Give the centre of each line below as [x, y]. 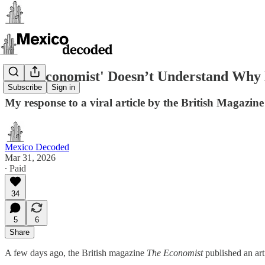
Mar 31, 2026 [30, 157]
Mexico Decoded [37, 147]
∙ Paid [15, 168]
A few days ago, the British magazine [76, 253]
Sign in [63, 88]
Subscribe [25, 88]
